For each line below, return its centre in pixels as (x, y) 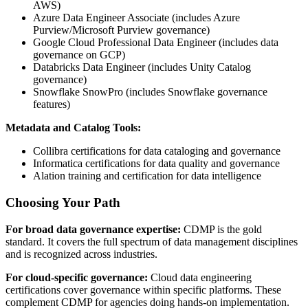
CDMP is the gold (221, 229)
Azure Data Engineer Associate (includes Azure (136, 18)
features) (52, 104)
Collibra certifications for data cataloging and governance (157, 151)
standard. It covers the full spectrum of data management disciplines (152, 241)
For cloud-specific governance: (77, 277)
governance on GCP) (79, 55)
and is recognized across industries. (81, 254)
